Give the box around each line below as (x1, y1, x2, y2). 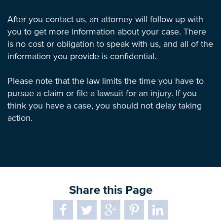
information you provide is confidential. (7, 52, 156, 61)
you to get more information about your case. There (7, 28, 206, 37)
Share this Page (69, 184, 152, 196)
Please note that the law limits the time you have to (7, 77, 204, 86)
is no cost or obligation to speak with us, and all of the (7, 40, 213, 49)
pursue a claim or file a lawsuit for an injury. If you (7, 89, 197, 98)
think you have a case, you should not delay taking (7, 102, 202, 110)
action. (7, 114, 33, 123)
